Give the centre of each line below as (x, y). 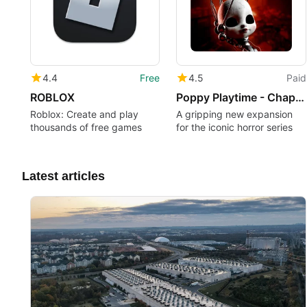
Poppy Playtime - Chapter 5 (300, 98)
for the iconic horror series (235, 127)
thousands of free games (86, 127)
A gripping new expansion (235, 114)
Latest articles (63, 176)
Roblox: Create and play (84, 114)
